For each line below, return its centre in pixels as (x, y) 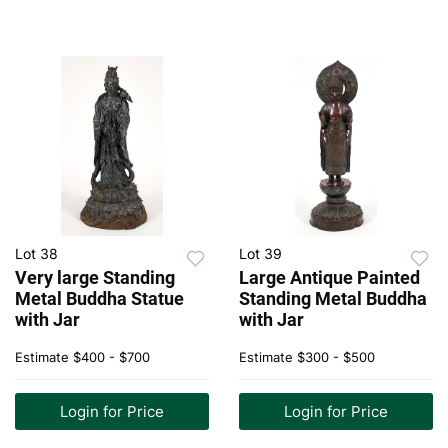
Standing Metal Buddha (333, 299)
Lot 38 (36, 254)
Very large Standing (95, 278)
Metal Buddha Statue (99, 299)
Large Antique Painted (329, 278)
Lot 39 (260, 254)
